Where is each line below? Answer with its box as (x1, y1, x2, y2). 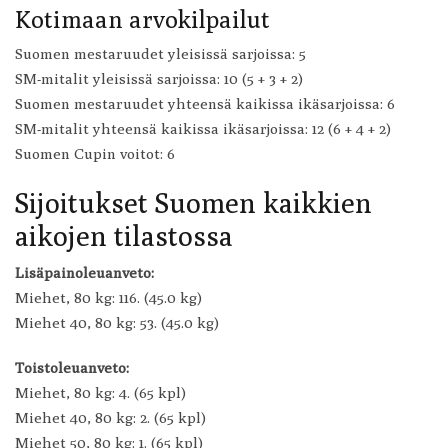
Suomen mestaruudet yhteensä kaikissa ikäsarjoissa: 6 (15, 95, 395, 112)
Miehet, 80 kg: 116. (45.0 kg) (15, 289, 202, 306)
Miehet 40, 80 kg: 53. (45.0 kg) (15, 314, 219, 331)
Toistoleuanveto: (15, 359, 129, 376)
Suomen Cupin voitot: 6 (15, 145, 175, 162)
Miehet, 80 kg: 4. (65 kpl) (15, 384, 186, 401)
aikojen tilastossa (15, 219, 233, 252)
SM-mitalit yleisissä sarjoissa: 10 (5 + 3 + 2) (15, 70, 303, 87)
